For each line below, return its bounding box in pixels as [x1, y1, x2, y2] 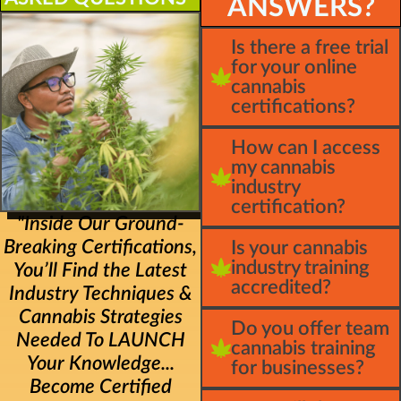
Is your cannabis [231, 237, 368, 258]
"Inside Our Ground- [16, 214, 184, 235]
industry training [231, 257, 370, 277]
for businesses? [231, 357, 364, 378]
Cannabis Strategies [18, 307, 183, 328]
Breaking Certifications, [4, 237, 197, 258]
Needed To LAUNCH [15, 330, 185, 351]
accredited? [231, 277, 331, 297]
